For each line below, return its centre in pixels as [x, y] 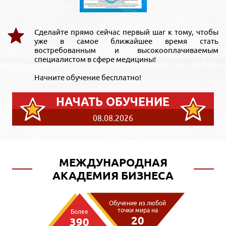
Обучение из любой [137, 203]
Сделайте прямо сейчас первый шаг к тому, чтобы [126, 32]
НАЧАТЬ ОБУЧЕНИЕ [113, 102]
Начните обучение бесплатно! [88, 78]
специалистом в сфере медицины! [95, 60]
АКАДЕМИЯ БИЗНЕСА [113, 176]
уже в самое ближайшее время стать [126, 41]
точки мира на [137, 210]
